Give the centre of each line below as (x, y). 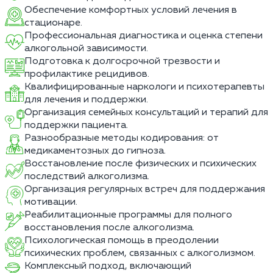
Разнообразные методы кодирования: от (122, 138)
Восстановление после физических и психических (140, 163)
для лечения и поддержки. (86, 99)
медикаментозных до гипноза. (95, 151)
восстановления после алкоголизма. (109, 227)
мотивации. (51, 202)
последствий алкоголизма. (87, 176)
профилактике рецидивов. (87, 74)
